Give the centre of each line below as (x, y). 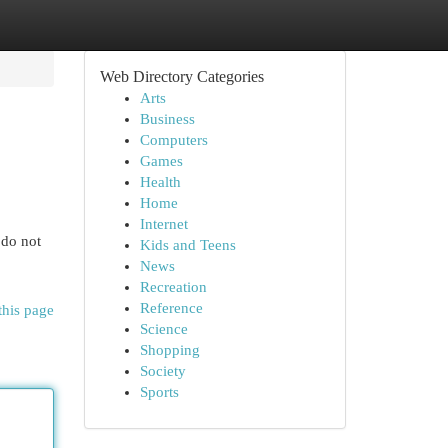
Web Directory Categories (181, 76)
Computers (173, 140)
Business (167, 119)
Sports (159, 392)
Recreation (173, 287)
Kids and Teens (187, 245)
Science (163, 329)
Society (162, 371)
